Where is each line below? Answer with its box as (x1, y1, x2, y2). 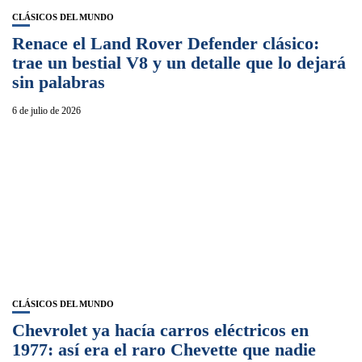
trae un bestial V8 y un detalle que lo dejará (12, 52, 346, 73)
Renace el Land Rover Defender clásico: (12, 32, 319, 53)
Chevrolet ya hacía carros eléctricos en (12, 319, 309, 340)
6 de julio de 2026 (12, 104, 81, 116)
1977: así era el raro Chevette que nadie (12, 339, 316, 360)
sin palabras (12, 71, 105, 92)
